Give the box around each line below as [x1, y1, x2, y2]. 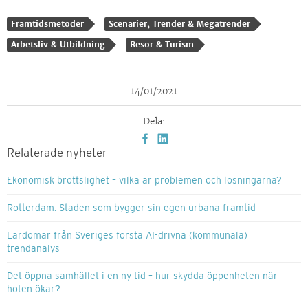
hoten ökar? [7, 283, 60, 295]
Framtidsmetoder [11, 19, 84, 30]
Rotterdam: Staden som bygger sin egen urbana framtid [7, 202, 256, 214]
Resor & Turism [130, 39, 194, 51]
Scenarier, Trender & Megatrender [109, 19, 250, 30]
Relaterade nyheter [7, 146, 107, 160]
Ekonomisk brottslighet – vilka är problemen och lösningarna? [7, 175, 282, 186]
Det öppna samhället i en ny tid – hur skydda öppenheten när [7, 270, 278, 282]
